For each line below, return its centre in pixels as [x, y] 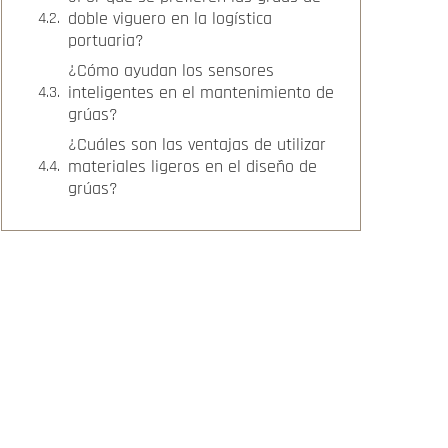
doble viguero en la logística [170, 18]
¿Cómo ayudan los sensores [171, 70]
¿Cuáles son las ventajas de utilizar [197, 144]
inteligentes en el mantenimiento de [201, 92]
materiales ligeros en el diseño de [192, 166]
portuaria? [106, 40]
